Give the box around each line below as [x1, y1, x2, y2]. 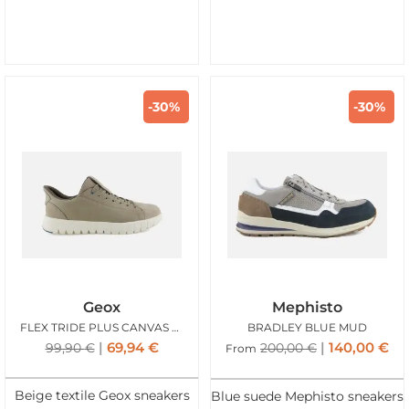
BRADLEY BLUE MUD [247, 320, 367, 335]
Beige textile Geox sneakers [14, 387, 190, 403]
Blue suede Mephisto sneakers [211, 388, 404, 404]
